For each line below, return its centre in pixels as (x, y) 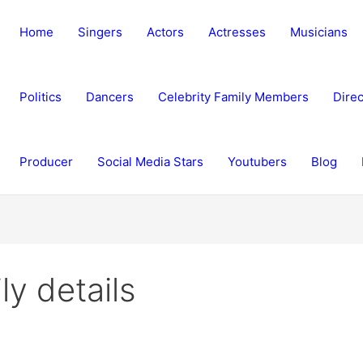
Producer (46, 162)
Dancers (109, 97)
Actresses (237, 32)
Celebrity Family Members (233, 97)
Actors (165, 32)
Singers (100, 32)
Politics (40, 97)
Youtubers (257, 162)
